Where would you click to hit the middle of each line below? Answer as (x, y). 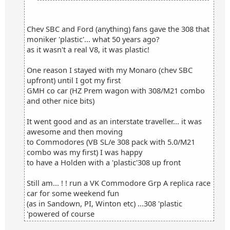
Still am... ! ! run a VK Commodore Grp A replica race (119, 183)
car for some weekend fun (73, 193)
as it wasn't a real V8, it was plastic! (88, 49)
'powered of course (61, 214)
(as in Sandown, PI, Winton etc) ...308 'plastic (104, 203)
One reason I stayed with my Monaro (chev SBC (110, 70)
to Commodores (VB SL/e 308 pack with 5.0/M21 (111, 142)
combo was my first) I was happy (84, 152)
